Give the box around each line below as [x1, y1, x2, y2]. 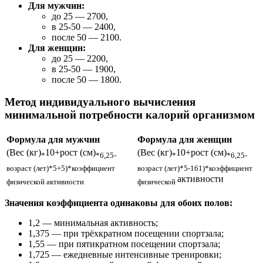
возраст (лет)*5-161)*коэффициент [137, 164, 252, 173]
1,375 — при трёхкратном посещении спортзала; [28, 228, 224, 239]
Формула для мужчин [6, 134, 100, 145]
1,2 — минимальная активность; [28, 218, 158, 228]
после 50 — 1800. [52, 74, 122, 85]
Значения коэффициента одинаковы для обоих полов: [5, 198, 232, 208]
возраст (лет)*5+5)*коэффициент [6, 164, 115, 173]
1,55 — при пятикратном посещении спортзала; [28, 239, 220, 249]
